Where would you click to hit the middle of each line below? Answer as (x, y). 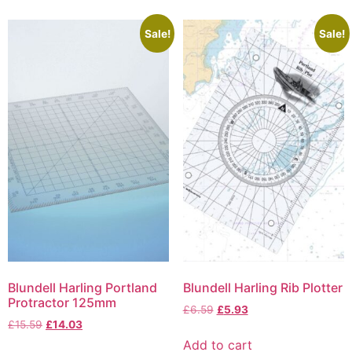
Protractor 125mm (62, 302)
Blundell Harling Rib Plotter (262, 287)
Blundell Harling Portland (82, 287)
